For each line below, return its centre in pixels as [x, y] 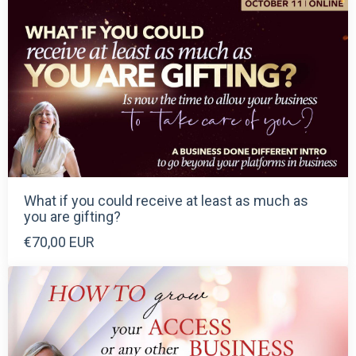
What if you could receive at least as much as [166, 201]
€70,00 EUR [59, 242]
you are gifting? [72, 217]
